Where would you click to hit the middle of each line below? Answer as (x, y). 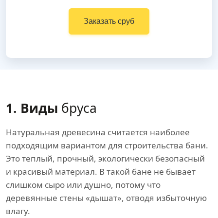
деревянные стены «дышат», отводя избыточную (106, 198)
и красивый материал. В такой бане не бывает (101, 172)
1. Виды (32, 108)
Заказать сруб (109, 21)
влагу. (18, 211)
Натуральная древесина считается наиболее (98, 132)
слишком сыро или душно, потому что (83, 185)
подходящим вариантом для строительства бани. (107, 145)
